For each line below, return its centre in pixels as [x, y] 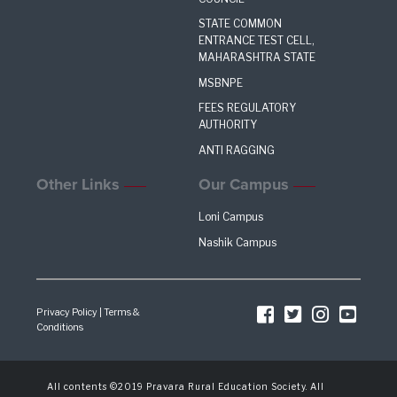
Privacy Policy [67, 312]
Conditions [60, 327]
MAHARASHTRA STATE [257, 58]
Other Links [78, 184]
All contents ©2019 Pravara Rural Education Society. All [185, 386]
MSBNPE [221, 82]
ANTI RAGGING [237, 150]
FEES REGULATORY [247, 108]
